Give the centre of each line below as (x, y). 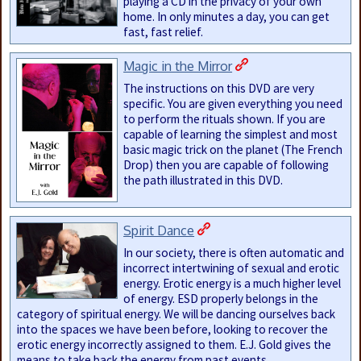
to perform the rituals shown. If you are (225, 119)
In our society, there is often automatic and (234, 252)
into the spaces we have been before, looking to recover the (172, 329)
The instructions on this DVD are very (219, 89)
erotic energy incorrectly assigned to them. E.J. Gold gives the (174, 344)
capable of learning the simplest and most (231, 135)
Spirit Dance (159, 230)
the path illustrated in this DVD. (203, 180)
